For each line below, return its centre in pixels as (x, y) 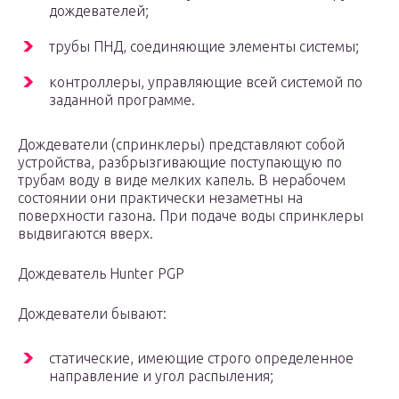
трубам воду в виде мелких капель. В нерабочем (182, 180)
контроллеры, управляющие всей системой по (206, 82)
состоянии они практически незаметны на (160, 198)
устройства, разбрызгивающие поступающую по (180, 163)
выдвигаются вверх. (85, 234)
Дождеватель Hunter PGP (101, 274)
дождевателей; (99, 11)
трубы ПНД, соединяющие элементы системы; (204, 47)
